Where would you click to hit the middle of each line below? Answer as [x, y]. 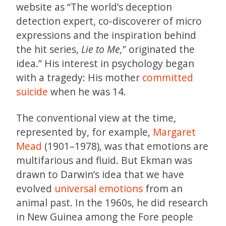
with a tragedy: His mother [79, 78]
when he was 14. [87, 92]
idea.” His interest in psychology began [105, 64]
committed [168, 78]
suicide [32, 92]
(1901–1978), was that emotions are [125, 146]
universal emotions [99, 189]
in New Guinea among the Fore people [105, 217]
